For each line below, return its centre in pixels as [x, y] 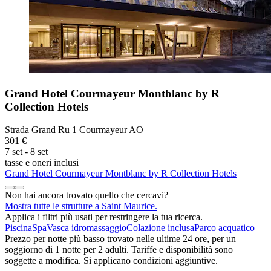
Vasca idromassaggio [87, 228]
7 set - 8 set [26, 152]
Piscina [18, 228]
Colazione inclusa [160, 228]
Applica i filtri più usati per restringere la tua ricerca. [104, 217]
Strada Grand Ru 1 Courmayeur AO [74, 130]
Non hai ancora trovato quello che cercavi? [87, 195]
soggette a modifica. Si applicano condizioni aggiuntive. [111, 261]
